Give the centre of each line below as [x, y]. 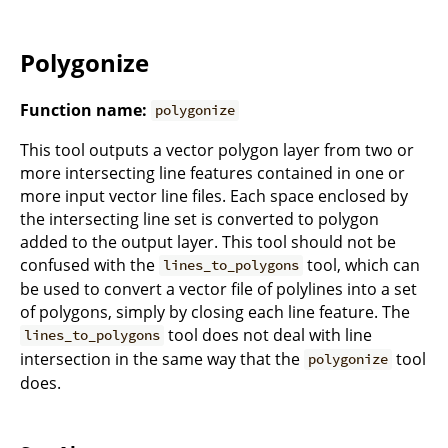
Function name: [83, 109]
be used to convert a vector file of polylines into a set [218, 288]
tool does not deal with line [268, 334]
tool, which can [362, 264]
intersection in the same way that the [162, 358]
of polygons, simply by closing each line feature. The [215, 311]
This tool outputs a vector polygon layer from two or [217, 149]
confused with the [89, 264]
